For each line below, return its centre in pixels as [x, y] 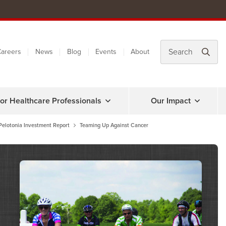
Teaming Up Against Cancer [114, 126]
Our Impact [171, 101]
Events [106, 52]
